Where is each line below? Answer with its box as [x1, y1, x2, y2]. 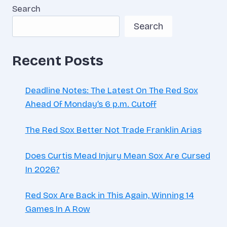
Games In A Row [25, 203, 90, 214]
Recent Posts [12, 52, 103, 69]
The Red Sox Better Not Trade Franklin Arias [25, 124, 202, 135]
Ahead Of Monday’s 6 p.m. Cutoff [25, 98, 157, 109]
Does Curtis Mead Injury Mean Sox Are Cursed [25, 150, 210, 161]
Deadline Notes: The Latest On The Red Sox [25, 85, 198, 96]
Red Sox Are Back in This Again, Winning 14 [25, 190, 194, 201]
